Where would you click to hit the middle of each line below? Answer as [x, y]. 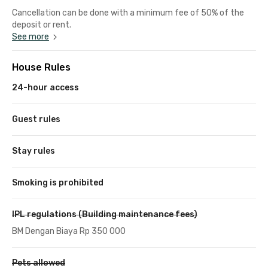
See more [31, 36]
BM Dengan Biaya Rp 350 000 [69, 231]
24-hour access [45, 87]
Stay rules [33, 151]
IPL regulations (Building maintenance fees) [105, 214]
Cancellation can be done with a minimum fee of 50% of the [128, 13]
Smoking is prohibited [58, 182]
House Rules [41, 67]
